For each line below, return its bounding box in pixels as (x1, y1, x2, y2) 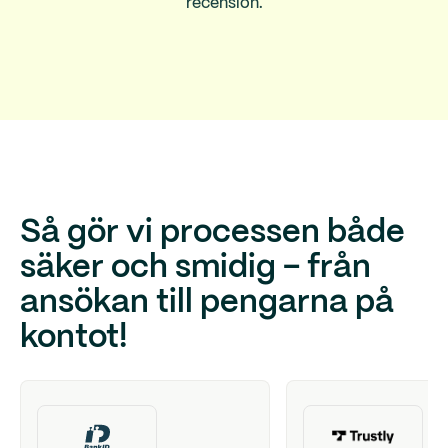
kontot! (20, 323, 127, 354)
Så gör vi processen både (20, 218, 405, 249)
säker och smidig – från (20, 253, 371, 284)
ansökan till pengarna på (20, 288, 394, 319)
